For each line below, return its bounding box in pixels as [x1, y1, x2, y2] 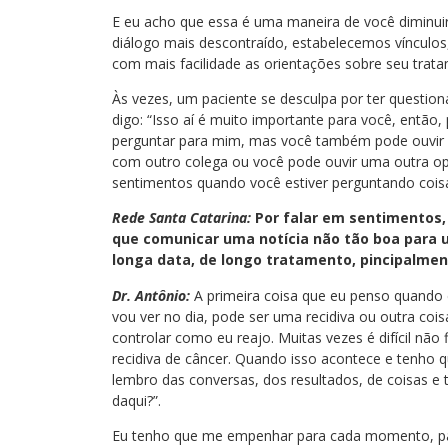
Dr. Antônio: [112, 285, 190, 305]
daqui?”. [112, 390, 161, 410]
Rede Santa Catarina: [112, 208, 251, 228]
